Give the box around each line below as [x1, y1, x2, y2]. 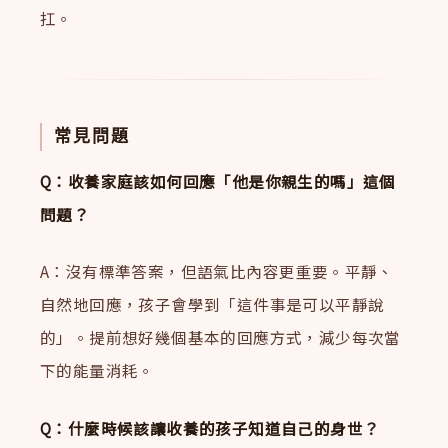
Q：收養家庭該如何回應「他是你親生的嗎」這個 [40, 169, 396, 192]
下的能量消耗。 [40, 359, 155, 382]
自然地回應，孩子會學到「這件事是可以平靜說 [40, 293, 385, 316]
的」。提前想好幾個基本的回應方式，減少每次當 [40, 326, 401, 349]
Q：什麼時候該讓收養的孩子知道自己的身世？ [40, 417, 380, 440]
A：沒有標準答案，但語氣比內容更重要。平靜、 [40, 260, 394, 283]
